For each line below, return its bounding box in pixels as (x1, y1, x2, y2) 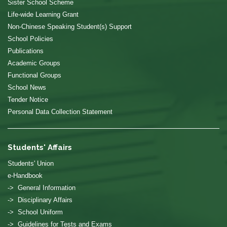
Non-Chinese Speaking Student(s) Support (8, 23, 132, 31)
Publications (8, 47, 44, 55)
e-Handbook (8, 172, 43, 180)
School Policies (8, 35, 53, 43)
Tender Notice (8, 96, 48, 104)
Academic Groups (8, 59, 60, 67)
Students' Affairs (8, 143, 72, 153)
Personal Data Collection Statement (8, 108, 112, 116)
